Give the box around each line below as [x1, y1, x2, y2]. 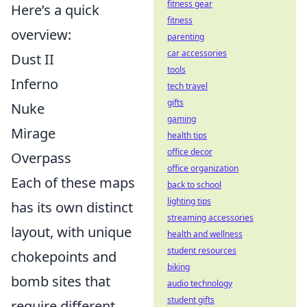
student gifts [167, 294, 214, 306]
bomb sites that [11, 272, 110, 291]
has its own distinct [11, 198, 133, 217]
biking [167, 261, 190, 273]
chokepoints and [11, 247, 116, 267]
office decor [167, 146, 212, 158]
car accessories [167, 47, 227, 59]
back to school [167, 179, 221, 191]
